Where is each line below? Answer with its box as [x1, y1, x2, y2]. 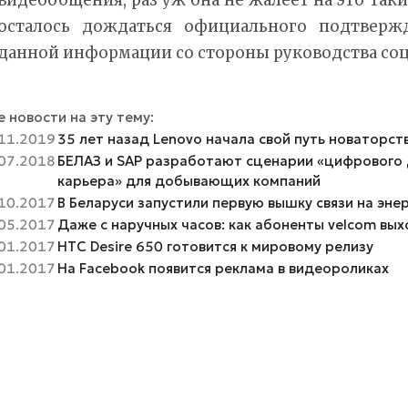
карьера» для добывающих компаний [56, 171, 321, 189]
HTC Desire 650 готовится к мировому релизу [56, 237, 373, 255]
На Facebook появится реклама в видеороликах [56, 259, 389, 277]
